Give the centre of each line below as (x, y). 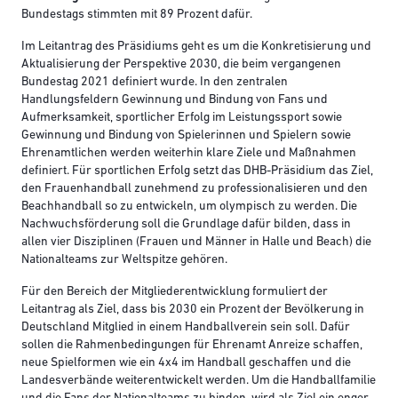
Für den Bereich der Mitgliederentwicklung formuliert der (175, 292)
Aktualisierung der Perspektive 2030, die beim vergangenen (181, 65)
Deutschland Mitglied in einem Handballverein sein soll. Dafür (186, 328)
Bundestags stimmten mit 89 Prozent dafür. (137, 15)
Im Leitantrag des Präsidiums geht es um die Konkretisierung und (196, 47)
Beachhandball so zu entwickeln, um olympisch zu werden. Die (189, 207)
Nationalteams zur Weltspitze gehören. (124, 260)
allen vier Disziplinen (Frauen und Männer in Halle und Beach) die (196, 243)
